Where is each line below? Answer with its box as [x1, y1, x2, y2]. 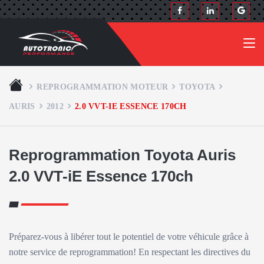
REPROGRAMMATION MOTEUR [37, 82, 169, 92]
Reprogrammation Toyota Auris [9, 146, 236, 164]
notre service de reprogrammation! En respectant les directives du [9, 247, 250, 257]
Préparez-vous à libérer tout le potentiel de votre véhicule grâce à [9, 232, 249, 242]
